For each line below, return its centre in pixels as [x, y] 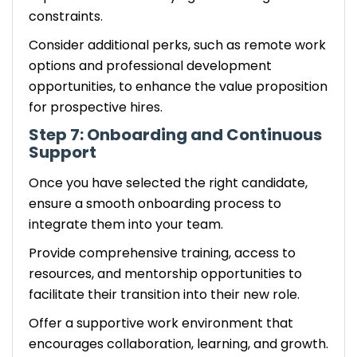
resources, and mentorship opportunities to [165, 273]
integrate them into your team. [127, 224]
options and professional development [150, 65]
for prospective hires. [96, 107]
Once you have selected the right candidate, [168, 182]
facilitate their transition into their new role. [166, 294]
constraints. [67, 16]
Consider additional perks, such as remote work [177, 45]
